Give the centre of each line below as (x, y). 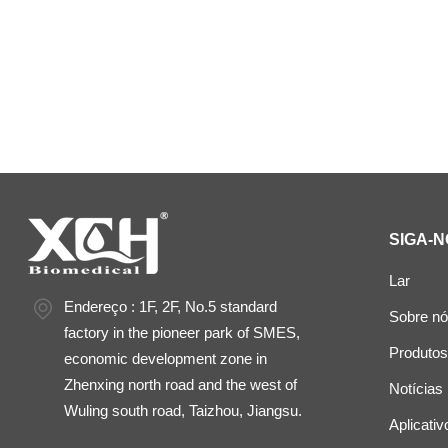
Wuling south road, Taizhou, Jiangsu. (183, 411)
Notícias (415, 389)
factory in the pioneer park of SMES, (182, 333)
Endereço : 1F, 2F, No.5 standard (171, 307)
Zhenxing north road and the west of (181, 385)
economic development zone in (166, 359)
